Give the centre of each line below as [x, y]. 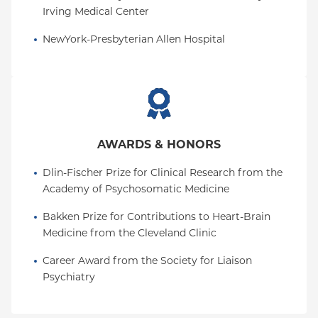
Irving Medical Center [96, 11]
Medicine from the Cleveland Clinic [130, 233]
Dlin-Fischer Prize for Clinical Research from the [163, 172]
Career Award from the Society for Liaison [147, 261]
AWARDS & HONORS [159, 144]
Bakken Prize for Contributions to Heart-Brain [157, 216]
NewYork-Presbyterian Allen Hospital [134, 39]
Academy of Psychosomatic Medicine [136, 189]
